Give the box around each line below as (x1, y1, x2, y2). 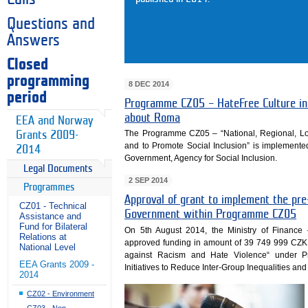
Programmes (23, 181, 75, 192)
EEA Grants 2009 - (19, 259, 94, 270)
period (7, 89, 47, 105)
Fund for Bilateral (19, 221, 87, 232)
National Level (19, 242, 76, 253)
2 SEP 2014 (128, 176, 168, 185)
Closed (7, 56, 48, 72)
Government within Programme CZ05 (124, 208, 297, 220)
